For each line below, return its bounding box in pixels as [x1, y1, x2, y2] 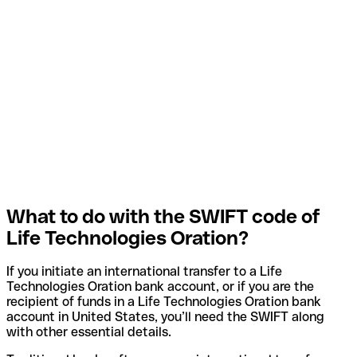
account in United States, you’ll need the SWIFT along [6, 309, 324, 325]
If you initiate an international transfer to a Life [6, 264, 282, 280]
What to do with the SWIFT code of [6, 205, 320, 227]
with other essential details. [6, 324, 171, 340]
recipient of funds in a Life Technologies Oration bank [6, 294, 321, 310]
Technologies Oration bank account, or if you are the [6, 279, 314, 295]
